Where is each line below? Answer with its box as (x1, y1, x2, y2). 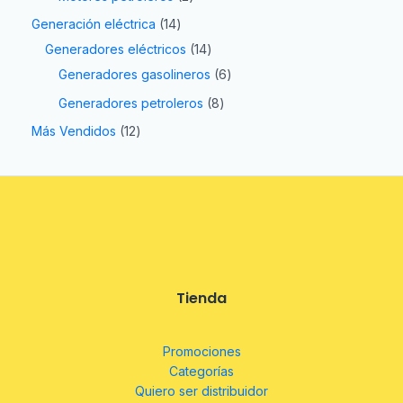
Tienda (176, 288, 227, 309)
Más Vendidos (31, 123, 116, 139)
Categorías (169, 363, 234, 380)
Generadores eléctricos (45, 41, 186, 58)
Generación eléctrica (31, 16, 156, 32)
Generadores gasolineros (58, 67, 210, 83)
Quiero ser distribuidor (135, 383, 268, 399)
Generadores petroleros (58, 94, 203, 111)
